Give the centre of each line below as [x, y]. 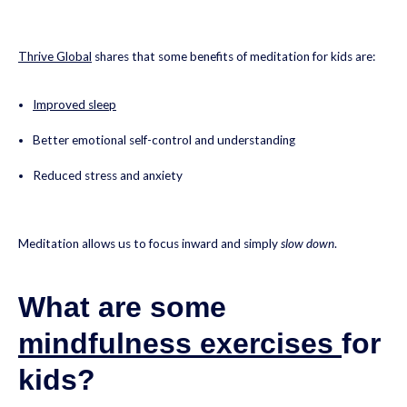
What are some [122, 307]
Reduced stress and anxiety [108, 175]
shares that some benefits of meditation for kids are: [233, 57]
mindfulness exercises [180, 343]
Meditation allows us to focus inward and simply [149, 244]
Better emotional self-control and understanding [165, 139]
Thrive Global [55, 57]
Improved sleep [74, 104]
